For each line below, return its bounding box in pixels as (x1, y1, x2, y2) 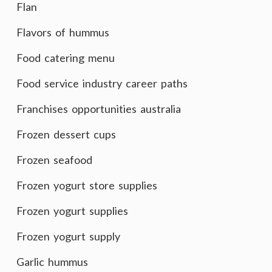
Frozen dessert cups (16, 127, 116, 141)
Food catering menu (16, 51, 115, 64)
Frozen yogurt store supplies (16, 178, 157, 192)
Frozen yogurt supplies (16, 204, 128, 217)
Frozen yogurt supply (16, 229, 120, 243)
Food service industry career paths (16, 76, 188, 90)
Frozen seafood (16, 153, 92, 166)
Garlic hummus (16, 255, 88, 268)
